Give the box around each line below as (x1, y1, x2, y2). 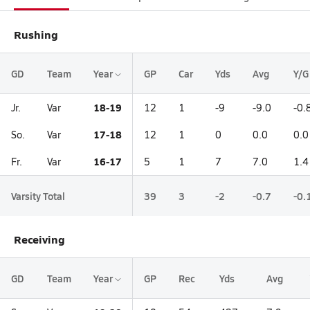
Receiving (14, 231, 65, 247)
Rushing (14, 26, 58, 42)
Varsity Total (11, 189, 65, 203)
